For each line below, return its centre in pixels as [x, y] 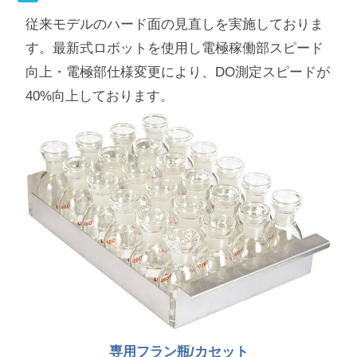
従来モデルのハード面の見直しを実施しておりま [174, 24]
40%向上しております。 [99, 96]
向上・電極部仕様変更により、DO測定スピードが [177, 72]
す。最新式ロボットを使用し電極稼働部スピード [174, 48]
